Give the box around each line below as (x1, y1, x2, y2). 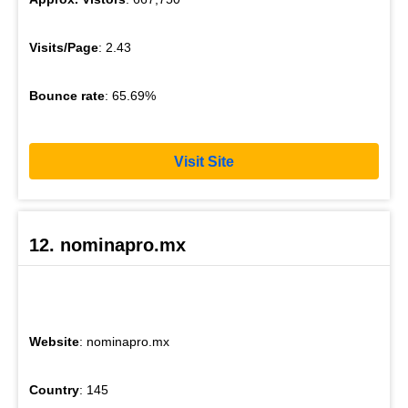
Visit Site (174, 153, 234, 169)
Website (29, 333, 79, 349)
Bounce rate (29, 88, 105, 104)
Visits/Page (29, 40, 98, 56)
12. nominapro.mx (29, 234, 186, 255)
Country (29, 382, 79, 397)
